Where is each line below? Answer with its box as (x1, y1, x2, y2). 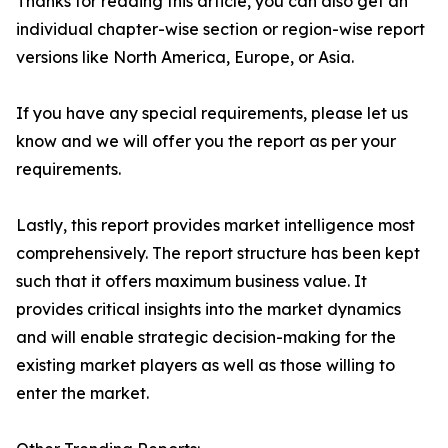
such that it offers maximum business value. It (16, 271, 367, 291)
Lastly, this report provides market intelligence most (16, 215, 415, 235)
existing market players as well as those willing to (16, 355, 395, 375)
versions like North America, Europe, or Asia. (16, 47, 354, 67)
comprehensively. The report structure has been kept (16, 243, 420, 263)
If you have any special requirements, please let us (16, 103, 408, 123)
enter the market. (16, 383, 149, 403)
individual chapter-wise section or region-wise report (16, 19, 425, 39)
